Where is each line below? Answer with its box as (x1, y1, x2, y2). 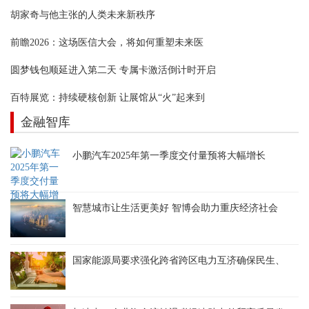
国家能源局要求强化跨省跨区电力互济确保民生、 (72, 255, 285, 266)
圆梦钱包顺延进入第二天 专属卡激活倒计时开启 (10, 64, 216, 75)
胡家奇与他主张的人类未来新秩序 (10, 9, 155, 20)
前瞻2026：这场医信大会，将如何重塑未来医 (10, 37, 203, 48)
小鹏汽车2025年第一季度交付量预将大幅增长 (72, 150, 266, 161)
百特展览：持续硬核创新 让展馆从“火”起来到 (10, 92, 205, 103)
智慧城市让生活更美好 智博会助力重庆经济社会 (72, 202, 278, 213)
